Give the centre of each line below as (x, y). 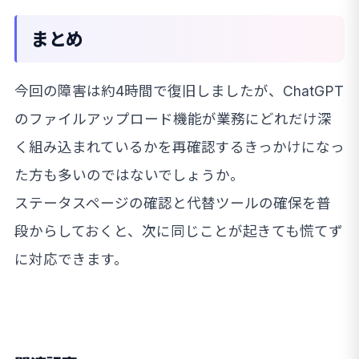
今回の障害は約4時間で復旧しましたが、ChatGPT (179, 91)
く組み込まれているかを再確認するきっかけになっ (179, 147)
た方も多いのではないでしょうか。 (129, 175)
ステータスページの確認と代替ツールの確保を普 (173, 204)
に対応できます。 (71, 260)
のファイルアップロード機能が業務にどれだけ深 (173, 119)
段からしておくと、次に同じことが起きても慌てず (179, 232)
